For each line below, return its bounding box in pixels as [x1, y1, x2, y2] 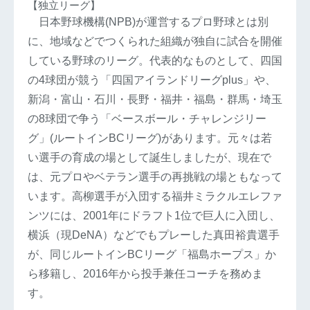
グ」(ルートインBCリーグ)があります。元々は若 [28, 132, 272, 145]
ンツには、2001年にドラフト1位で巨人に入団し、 [28, 210, 280, 222]
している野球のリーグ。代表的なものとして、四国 [28, 55, 282, 67]
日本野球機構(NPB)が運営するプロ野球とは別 [28, 16, 268, 28]
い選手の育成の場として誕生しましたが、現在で [28, 152, 271, 164]
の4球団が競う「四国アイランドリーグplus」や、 [28, 74, 276, 86]
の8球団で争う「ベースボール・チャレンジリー [28, 113, 266, 125]
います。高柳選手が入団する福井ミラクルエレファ [28, 190, 282, 203]
